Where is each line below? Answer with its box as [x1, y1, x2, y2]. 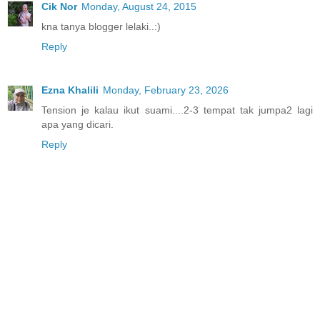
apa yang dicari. [41, 119, 114, 131]
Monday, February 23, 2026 [103, 84, 229, 96]
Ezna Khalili [41, 84, 99, 96]
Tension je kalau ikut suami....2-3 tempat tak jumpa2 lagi [41, 104, 313, 116]
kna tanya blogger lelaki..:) [41, 20, 161, 32]
